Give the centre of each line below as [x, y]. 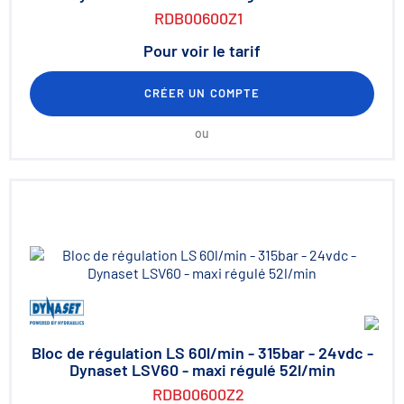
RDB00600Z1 [198, 18]
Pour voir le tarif [202, 50]
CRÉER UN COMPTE [202, 93]
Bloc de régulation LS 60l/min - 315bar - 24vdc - [202, 353]
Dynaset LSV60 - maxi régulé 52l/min [202, 370]
